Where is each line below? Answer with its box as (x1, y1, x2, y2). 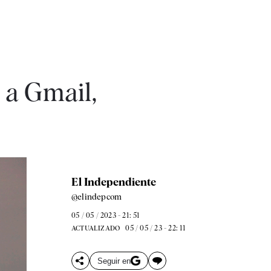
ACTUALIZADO (71, 224, 120, 232)
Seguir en (97, 256, 131, 266)
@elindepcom (71, 192, 122, 201)
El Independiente (71, 175, 156, 188)
